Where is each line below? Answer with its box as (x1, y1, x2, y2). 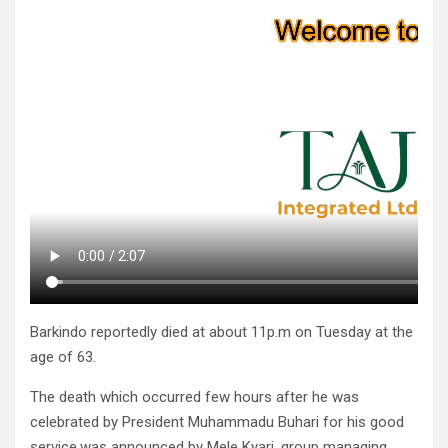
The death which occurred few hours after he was (30, 388, 359, 407)
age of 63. (30, 348, 96, 367)
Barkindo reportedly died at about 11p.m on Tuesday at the (30, 323, 413, 342)
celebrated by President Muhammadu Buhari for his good (30, 413, 404, 432)
